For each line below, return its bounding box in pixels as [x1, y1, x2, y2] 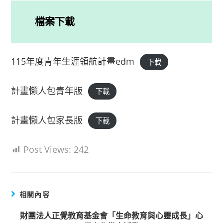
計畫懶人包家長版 [11, 114, 83, 126]
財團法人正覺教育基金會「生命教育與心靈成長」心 [20, 210, 203, 221]
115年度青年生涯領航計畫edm [11, 55, 135, 67]
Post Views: [23, 143, 72, 155]
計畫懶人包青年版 [11, 85, 83, 97]
